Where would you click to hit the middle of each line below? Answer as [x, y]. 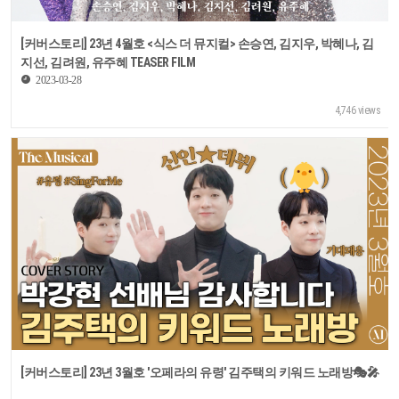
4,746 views [358, 110]
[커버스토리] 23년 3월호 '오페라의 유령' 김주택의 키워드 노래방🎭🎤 [200, 373]
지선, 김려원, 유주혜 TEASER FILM [108, 62]
